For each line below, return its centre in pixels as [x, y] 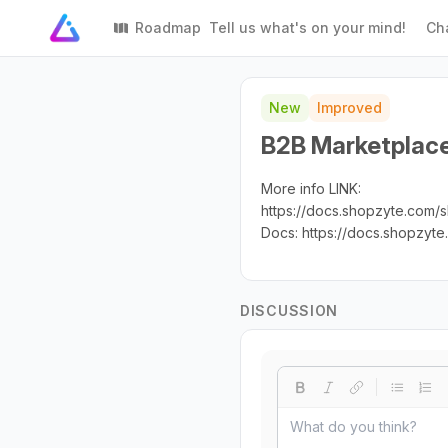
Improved [349, 107]
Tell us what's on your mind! [308, 27]
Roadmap [168, 27]
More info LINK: [311, 188]
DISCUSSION [289, 310]
